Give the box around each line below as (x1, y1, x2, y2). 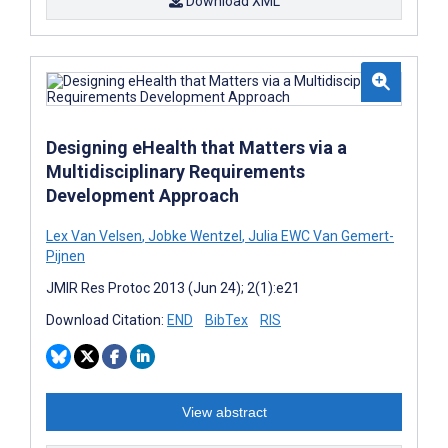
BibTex (205, 311, 248, 328)
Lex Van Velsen (46, 227, 142, 244)
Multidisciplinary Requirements (46, 160, 305, 182)
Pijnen (46, 247, 85, 264)
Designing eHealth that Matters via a (46, 136, 347, 158)
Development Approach (46, 184, 239, 206)
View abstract (181, 403, 267, 420)
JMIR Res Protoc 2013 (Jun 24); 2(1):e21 (46, 279, 300, 296)
